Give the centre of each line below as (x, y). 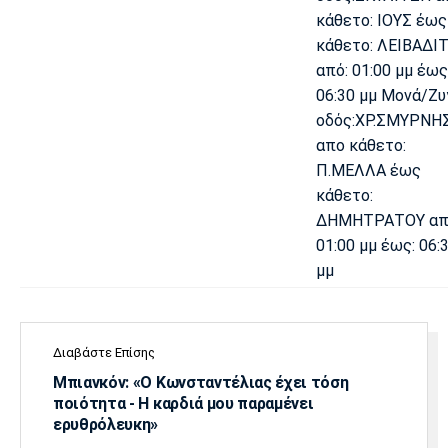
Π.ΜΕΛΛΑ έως (368, 170)
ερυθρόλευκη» (106, 424)
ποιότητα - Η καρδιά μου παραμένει (183, 403)
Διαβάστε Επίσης (104, 352)
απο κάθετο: (360, 145)
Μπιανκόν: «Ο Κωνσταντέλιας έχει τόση (201, 382)
